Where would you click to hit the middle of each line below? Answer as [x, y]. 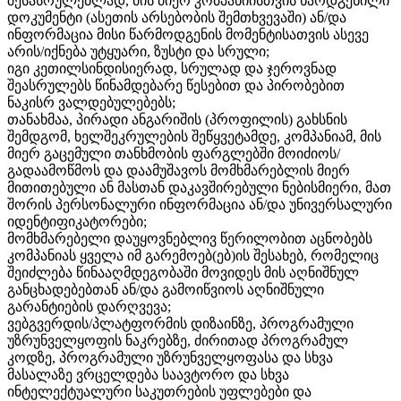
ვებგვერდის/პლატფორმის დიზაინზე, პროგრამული [180, 324]
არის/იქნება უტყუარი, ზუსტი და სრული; [138, 52]
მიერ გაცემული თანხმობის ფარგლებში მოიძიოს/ [174, 154]
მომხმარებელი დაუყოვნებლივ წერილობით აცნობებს [190, 239]
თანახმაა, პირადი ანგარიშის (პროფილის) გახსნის [177, 120]
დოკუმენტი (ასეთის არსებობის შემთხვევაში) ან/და [177, 18]
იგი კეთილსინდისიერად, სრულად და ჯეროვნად [172, 69]
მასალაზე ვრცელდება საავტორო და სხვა [148, 375]
